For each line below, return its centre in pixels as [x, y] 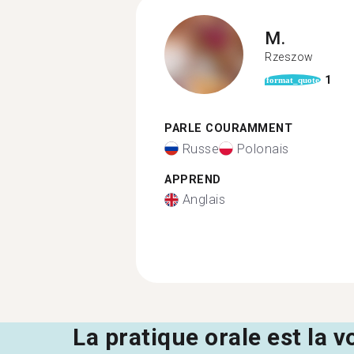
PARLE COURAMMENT [228, 128]
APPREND [193, 179]
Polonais [263, 149]
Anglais [203, 200]
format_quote [293, 80]
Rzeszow [289, 56]
